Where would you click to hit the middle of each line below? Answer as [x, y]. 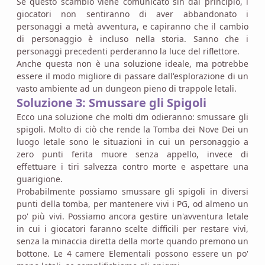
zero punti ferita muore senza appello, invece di [132, 154]
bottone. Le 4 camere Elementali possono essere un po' [132, 253]
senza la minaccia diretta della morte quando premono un [132, 241]
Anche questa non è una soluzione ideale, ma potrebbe [132, 63]
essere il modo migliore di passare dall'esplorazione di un [132, 76]
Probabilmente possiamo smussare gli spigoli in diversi [132, 191]
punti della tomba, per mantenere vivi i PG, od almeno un [132, 203]
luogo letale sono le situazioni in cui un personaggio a [132, 141]
